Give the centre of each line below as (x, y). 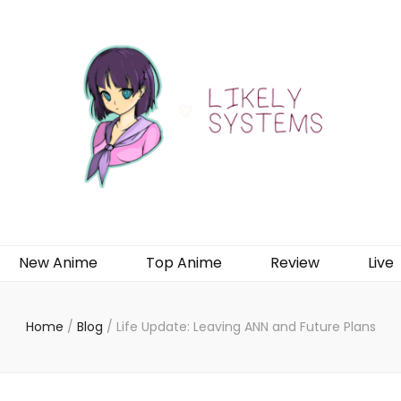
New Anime (58, 262)
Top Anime (184, 262)
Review (295, 262)
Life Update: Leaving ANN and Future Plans (246, 326)
